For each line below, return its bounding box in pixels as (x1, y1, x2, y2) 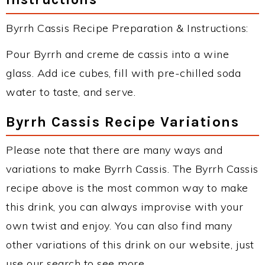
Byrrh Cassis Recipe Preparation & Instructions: (6, 21, 248, 35)
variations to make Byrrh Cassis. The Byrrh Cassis (6, 162, 258, 176)
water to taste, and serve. (6, 85, 135, 99)
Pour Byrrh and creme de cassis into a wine (6, 47, 229, 62)
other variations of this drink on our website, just (6, 238, 254, 252)
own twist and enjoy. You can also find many (6, 219, 232, 233)
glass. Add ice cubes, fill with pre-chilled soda (6, 66, 241, 80)
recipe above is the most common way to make (6, 181, 248, 195)
